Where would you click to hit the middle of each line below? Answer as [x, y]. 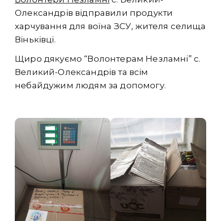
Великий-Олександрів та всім [82, 72]
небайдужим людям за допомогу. [90, 86]
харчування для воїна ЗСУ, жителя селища [110, 26]
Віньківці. [35, 40]
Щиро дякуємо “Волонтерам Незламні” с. [108, 59]
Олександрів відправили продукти [94, 13]
